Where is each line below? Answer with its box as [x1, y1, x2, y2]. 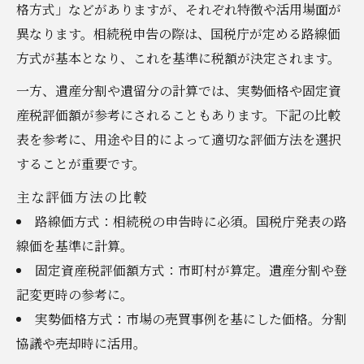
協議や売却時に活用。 [16, 333, 146, 353]
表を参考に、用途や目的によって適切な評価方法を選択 [16, 129, 341, 149]
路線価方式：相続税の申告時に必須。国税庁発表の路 [34, 211, 347, 231]
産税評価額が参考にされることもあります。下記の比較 [16, 105, 340, 124]
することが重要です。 [16, 154, 145, 173]
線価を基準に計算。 [16, 236, 133, 255]
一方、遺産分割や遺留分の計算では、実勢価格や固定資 [16, 80, 341, 100]
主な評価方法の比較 [16, 186, 148, 206]
